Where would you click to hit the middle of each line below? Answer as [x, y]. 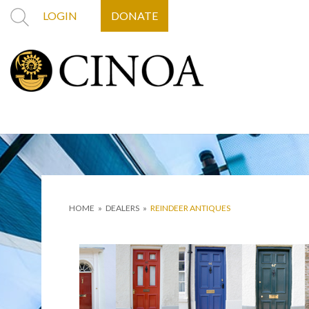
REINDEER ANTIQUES [190, 208]
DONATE [134, 16]
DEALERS [122, 208]
